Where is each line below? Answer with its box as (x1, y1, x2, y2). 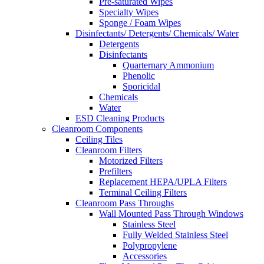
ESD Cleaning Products (75, 113, 164, 123)
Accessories (123, 250, 167, 261)
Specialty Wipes (99, 6, 159, 17)
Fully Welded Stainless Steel (123, 229, 228, 240)
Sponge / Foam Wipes (99, 17, 181, 28)
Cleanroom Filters (75, 144, 142, 155)
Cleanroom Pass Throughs (75, 197, 174, 208)
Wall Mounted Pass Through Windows (99, 208, 243, 219)
